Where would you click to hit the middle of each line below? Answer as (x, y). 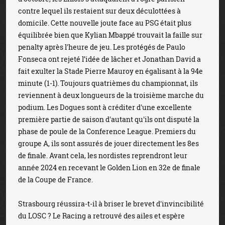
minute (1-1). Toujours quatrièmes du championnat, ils (108, 83)
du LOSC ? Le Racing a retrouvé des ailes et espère (101, 216)
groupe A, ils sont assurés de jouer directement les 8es (108, 143)
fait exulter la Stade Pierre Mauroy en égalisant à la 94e (110, 71)
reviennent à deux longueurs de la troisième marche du (111, 95)
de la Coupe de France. (55, 180)
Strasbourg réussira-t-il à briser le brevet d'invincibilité (111, 204)
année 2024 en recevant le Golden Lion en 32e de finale (109, 167)
